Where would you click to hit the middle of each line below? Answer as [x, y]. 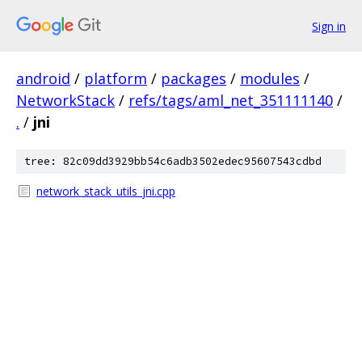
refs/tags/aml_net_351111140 [231, 100]
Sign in [329, 26]
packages [194, 78]
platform [116, 78]
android [43, 78]
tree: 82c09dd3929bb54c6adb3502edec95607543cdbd [173, 161]
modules [270, 78]
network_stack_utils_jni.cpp [106, 191]
